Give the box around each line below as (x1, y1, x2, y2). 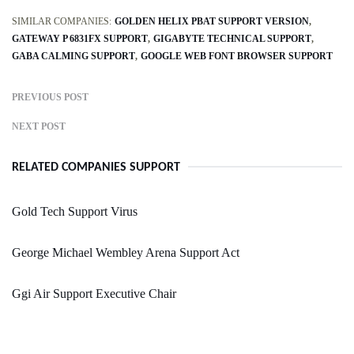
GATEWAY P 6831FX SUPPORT (12, 33, 148, 45)
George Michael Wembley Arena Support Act (12, 246, 239, 260)
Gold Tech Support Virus (12, 205, 137, 219)
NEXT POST (12, 121, 66, 133)
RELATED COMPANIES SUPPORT (12, 161, 180, 175)
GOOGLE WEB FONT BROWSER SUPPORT (141, 51, 333, 62)
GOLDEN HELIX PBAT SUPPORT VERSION (115, 16, 309, 28)
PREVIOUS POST (12, 92, 88, 104)
